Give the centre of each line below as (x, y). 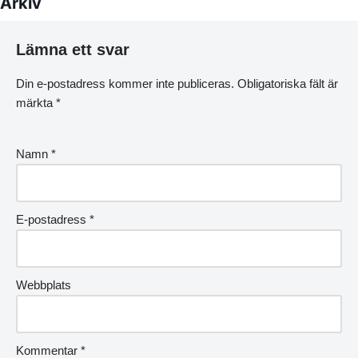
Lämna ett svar (73, 50)
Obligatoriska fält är (288, 84)
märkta (36, 103)
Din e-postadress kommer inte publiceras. (125, 84)
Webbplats (44, 285)
